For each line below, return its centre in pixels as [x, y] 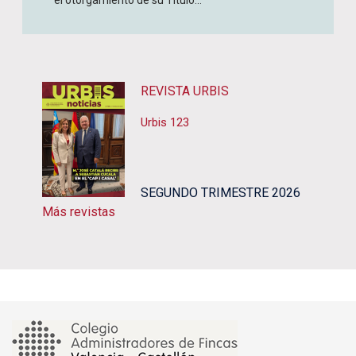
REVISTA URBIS [185, 91]
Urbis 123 [165, 122]
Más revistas [79, 212]
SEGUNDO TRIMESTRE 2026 [221, 193]
